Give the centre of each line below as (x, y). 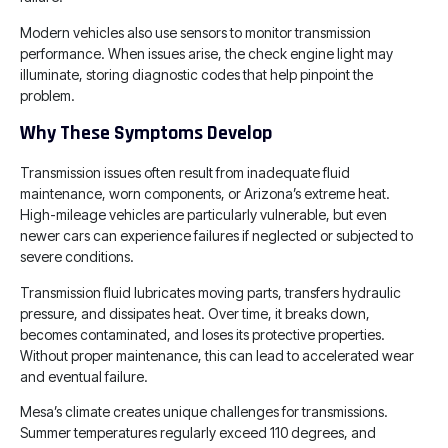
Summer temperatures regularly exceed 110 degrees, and (198, 432)
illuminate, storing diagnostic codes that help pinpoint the (196, 74)
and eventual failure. (84, 376)
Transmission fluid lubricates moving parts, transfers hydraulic (210, 292)
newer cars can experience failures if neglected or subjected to (216, 236)
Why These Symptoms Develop (146, 133)
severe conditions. (77, 257)
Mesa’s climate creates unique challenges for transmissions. (204, 411)
